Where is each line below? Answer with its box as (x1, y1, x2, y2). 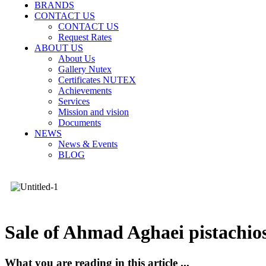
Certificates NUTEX (58, 75, 136, 85)
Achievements (58, 85, 112, 96)
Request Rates (58, 32, 112, 42)
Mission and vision (58, 107, 129, 117)
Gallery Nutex (58, 64, 112, 74)
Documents (58, 118, 101, 128)
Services (58, 96, 90, 106)
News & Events (58, 139, 118, 149)
